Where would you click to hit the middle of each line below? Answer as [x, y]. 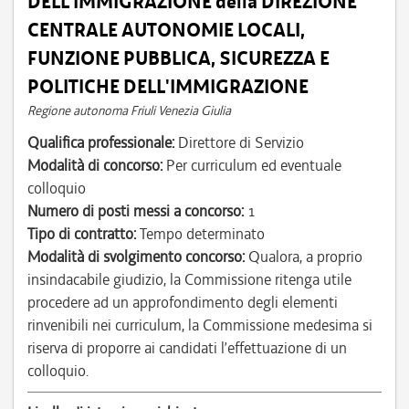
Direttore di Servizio [239, 142]
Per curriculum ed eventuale [252, 165]
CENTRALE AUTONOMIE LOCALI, [166, 30]
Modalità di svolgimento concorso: [136, 257]
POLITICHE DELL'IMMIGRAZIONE [168, 87]
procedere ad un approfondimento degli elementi [183, 302]
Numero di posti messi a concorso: [136, 211]
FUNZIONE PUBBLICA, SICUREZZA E [178, 58]
